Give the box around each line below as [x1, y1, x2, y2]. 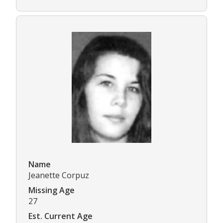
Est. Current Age [28, 211, 93, 222]
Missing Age [28, 185, 75, 196]
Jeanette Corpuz [28, 170, 89, 181]
